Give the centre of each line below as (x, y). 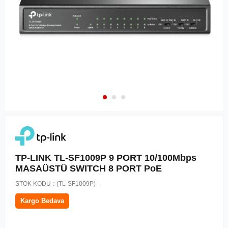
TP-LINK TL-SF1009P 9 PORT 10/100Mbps (106, 158)
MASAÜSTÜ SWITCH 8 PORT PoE (89, 169)
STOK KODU (33, 184)
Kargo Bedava (42, 201)
